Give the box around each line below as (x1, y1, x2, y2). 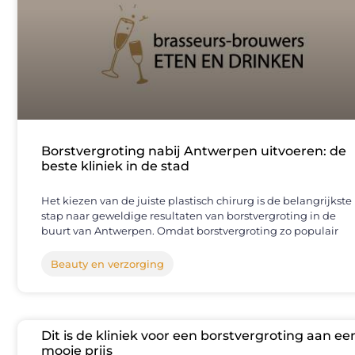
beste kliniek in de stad (41, 158, 189, 174)
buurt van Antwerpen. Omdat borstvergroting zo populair (41, 224, 338, 238)
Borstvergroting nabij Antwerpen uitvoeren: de (41, 143, 346, 159)
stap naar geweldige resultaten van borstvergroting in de (41, 209, 336, 223)
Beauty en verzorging (51, 258, 164, 271)
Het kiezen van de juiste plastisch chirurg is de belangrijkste (41, 194, 352, 208)
